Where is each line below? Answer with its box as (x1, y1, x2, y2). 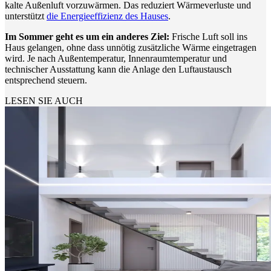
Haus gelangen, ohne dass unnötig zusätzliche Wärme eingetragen (5, 42, 256, 53)
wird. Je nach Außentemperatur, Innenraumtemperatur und (5, 53, 227, 64)
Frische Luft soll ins (169, 31, 247, 42)
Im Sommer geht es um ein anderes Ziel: (5, 31, 169, 42)
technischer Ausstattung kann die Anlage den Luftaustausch (5, 64, 232, 74)
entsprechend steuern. (5, 74, 87, 85)
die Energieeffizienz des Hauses (47, 10, 168, 21)
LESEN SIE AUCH (5, 95, 83, 106)
